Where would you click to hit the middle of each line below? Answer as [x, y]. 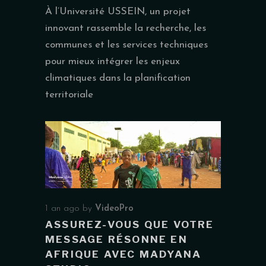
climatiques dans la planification [118, 78]
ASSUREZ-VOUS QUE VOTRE [130, 224]
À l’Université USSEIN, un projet [118, 12]
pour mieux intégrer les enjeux [113, 62]
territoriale [69, 95]
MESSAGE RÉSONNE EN [116, 239]
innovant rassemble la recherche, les [126, 28]
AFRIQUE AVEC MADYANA [123, 254]
